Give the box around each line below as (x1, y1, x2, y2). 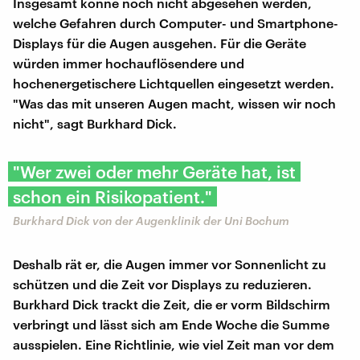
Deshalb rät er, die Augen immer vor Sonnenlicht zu (13, 256, 326, 272)
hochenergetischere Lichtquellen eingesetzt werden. (13, 75, 334, 91)
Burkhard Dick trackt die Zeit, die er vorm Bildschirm (13, 296, 330, 312)
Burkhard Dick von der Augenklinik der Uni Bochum (13, 213, 289, 227)
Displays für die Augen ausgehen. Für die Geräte (13, 35, 306, 51)
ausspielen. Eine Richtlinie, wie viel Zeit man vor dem (13, 336, 334, 352)
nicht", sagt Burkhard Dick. (13, 115, 177, 131)
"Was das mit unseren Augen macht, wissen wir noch (13, 95, 336, 111)
